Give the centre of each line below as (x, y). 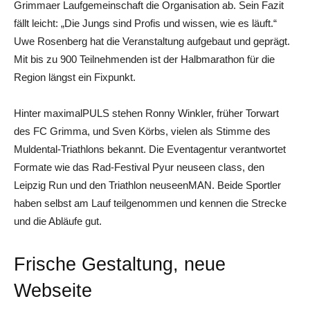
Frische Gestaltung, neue (120, 265)
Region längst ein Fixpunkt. (75, 77)
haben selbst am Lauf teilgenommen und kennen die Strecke (150, 203)
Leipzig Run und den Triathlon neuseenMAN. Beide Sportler (147, 185)
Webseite (53, 291)
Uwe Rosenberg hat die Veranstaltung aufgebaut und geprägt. (152, 42)
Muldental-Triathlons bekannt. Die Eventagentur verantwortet (150, 149)
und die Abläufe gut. (58, 221)
